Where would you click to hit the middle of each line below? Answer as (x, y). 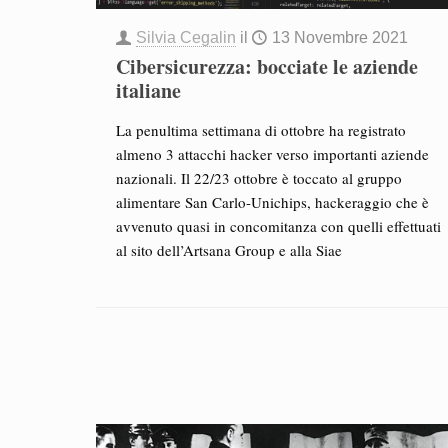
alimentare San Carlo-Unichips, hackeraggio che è (272, 202)
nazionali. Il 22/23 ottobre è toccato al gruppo (258, 178)
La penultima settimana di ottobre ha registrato (260, 130)
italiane (148, 90)
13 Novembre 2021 (339, 37)
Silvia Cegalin (185, 37)
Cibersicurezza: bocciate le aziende (266, 66)
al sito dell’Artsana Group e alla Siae (228, 250)
